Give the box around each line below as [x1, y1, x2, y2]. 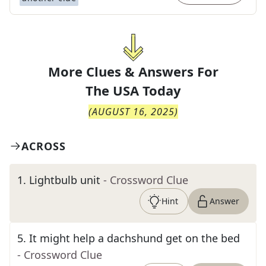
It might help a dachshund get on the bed [29, 231, 240, 245]
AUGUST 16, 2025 [91, 105, 175, 118]
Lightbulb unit [29, 173, 100, 187]
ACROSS [21, 139, 66, 153]
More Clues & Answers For [47, 62, 218, 80]
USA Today [112, 81, 181, 99]
